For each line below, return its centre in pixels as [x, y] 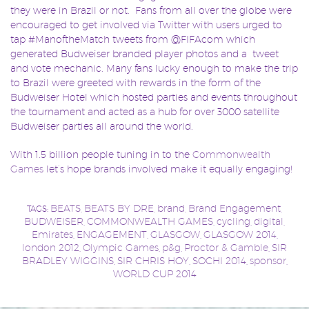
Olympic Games [121, 248]
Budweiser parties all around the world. [102, 126]
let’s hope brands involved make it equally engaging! [168, 169]
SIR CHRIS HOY [153, 261]
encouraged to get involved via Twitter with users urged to [146, 24]
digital [269, 221]
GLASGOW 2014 [240, 235]
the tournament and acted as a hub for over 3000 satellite [145, 111]
